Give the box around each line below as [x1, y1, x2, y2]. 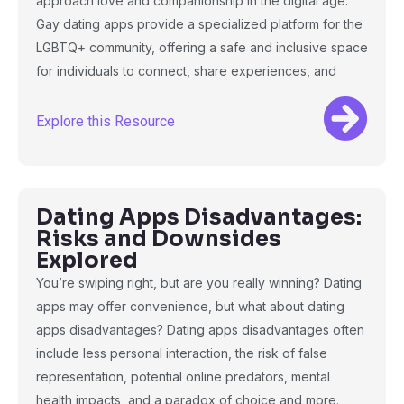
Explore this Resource [36, 113, 175, 130]
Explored [36, 247, 138, 274]
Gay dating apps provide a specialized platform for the [36, 16, 363, 32]
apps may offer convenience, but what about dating [36, 298, 344, 314]
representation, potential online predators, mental [36, 369, 330, 384]
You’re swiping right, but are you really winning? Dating [36, 275, 362, 290]
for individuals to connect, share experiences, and [36, 63, 336, 78]
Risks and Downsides [36, 225, 281, 252]
